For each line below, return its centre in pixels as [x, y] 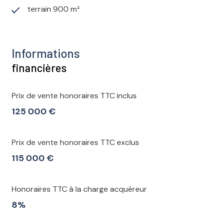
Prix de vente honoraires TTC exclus [75, 143]
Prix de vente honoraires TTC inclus [74, 96]
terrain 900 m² [54, 9]
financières [39, 68]
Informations [46, 53]
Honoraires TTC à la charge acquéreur [79, 189]
